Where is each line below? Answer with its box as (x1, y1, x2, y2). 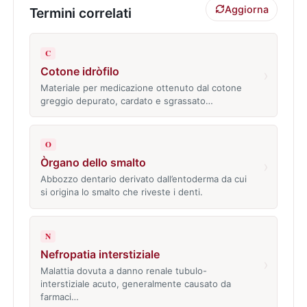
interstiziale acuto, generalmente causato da (40, 278, 231, 289)
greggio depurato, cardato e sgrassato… (40, 95, 213, 106)
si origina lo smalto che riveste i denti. (40, 186, 203, 198)
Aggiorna (224, 3, 269, 15)
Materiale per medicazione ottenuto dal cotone (40, 82, 242, 93)
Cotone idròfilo (40, 64, 119, 78)
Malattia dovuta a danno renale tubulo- (40, 265, 207, 276)
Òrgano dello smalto (40, 156, 146, 170)
